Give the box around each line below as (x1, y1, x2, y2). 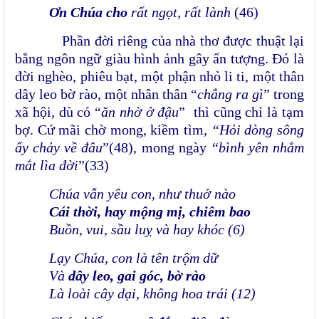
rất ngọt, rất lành (127, 4, 234, 21)
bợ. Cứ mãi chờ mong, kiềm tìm (15, 122, 204, 138)
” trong (263, 86, 304, 103)
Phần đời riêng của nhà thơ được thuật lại (62, 33, 304, 49)
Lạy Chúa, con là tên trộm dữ (49, 250, 218, 266)
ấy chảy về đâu (15, 140, 103, 156)
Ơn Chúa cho (49, 4, 127, 21)
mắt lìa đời (15, 157, 78, 174)
